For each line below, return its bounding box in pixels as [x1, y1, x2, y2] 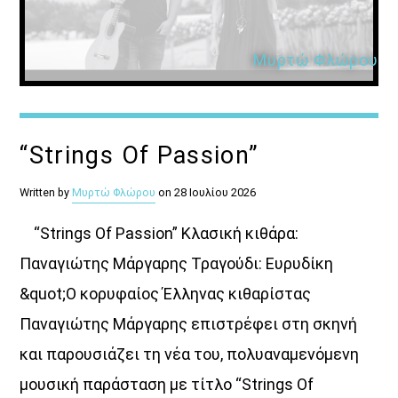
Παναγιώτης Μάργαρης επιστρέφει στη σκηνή [20, 314, 358, 333]
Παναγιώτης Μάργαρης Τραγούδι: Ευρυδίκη [20, 253, 334, 273]
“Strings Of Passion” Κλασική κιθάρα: [20, 223, 299, 243]
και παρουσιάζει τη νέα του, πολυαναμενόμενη [20, 344, 360, 363]
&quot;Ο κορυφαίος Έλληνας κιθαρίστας [20, 283, 312, 303]
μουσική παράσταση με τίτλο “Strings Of [20, 374, 314, 394]
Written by [20, 185, 73, 199]
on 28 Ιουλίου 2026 [155, 185, 257, 199]
